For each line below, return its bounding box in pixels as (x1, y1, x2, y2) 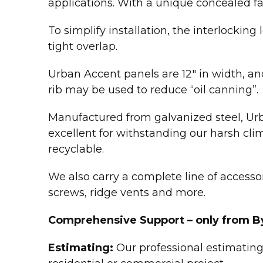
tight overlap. (48, 40, 117, 53)
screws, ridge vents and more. (48, 186, 205, 199)
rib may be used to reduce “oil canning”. (48, 83, 258, 96)
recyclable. (48, 143, 104, 156)
